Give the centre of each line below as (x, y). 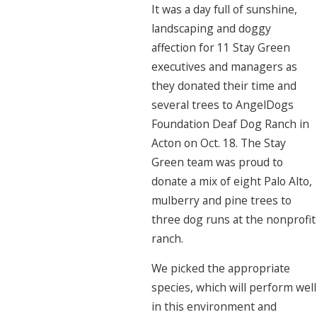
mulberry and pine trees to (221, 200)
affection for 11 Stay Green (220, 47)
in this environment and (214, 307)
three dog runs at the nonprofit (233, 219)
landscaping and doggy (211, 28)
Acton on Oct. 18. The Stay (218, 143)
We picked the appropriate (220, 269)
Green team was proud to (217, 162)
